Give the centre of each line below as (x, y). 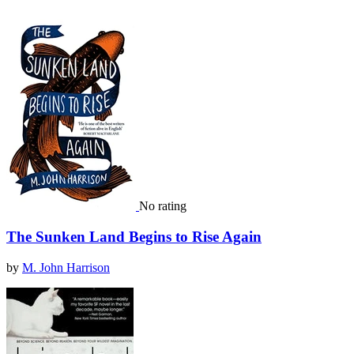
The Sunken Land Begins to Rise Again (134, 236)
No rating (163, 206)
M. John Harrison (66, 267)
